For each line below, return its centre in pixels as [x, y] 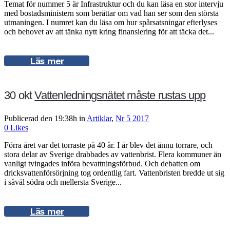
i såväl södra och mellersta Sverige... [63, 182]
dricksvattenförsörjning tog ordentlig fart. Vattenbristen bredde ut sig [114, 172]
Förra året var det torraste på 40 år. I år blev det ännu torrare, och [108, 145]
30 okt [18, 95]
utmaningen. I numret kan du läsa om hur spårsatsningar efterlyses [111, 22]
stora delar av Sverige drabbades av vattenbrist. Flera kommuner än [113, 154]
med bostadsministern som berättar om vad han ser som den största [111, 13]
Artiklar [99, 118]
